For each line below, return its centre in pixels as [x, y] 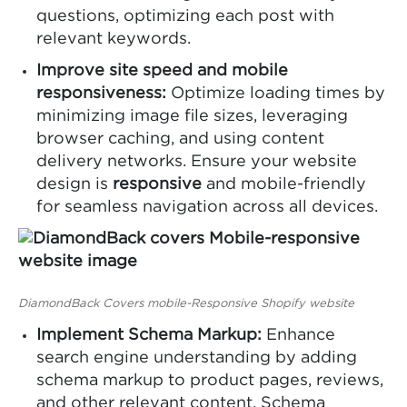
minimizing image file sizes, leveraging [192, 116]
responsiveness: [101, 93]
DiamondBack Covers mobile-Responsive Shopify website [186, 303]
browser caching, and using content [180, 139]
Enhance [298, 335]
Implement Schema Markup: [149, 335]
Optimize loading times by [276, 93]
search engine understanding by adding [197, 357]
